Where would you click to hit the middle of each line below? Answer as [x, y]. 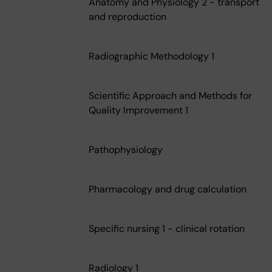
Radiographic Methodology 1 [151, 56]
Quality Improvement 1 [138, 110]
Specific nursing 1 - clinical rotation [167, 229]
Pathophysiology [126, 150]
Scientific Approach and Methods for [170, 96]
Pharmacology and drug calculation [168, 189]
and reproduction [127, 17]
